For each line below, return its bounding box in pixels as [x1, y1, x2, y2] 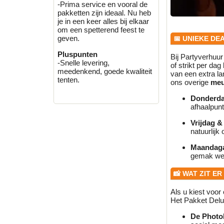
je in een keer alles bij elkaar [57, 17, 149, 25]
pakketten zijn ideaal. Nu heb [57, 8, 151, 17]
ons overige [170, 78, 210, 87]
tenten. [57, 75, 79, 84]
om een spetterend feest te [57, 25, 144, 34]
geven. [57, 34, 79, 42]
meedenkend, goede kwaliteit [57, 67, 152, 75]
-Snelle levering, [57, 58, 109, 67]
